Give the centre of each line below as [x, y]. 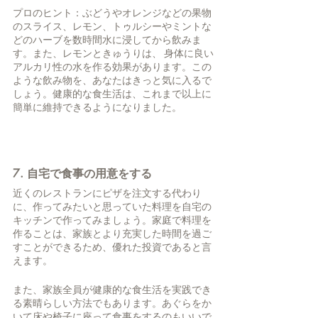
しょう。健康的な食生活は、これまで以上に [112, 94]
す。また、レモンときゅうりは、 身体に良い [113, 54]
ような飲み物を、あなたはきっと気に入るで [112, 81]
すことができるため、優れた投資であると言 [112, 247]
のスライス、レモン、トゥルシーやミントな [112, 27]
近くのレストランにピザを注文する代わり [107, 193]
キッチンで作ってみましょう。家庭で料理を [112, 220]
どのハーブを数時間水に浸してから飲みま [107, 40]
